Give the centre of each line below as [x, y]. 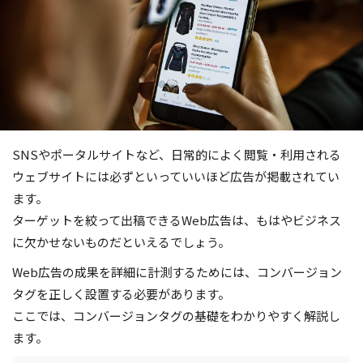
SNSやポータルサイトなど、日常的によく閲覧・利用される [177, 154]
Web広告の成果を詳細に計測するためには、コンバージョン [177, 271]
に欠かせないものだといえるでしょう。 [121, 241]
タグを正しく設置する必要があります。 [121, 293]
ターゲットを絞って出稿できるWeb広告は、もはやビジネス [177, 220]
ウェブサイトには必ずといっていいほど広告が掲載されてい [176, 176]
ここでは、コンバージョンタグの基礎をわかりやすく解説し [176, 315]
